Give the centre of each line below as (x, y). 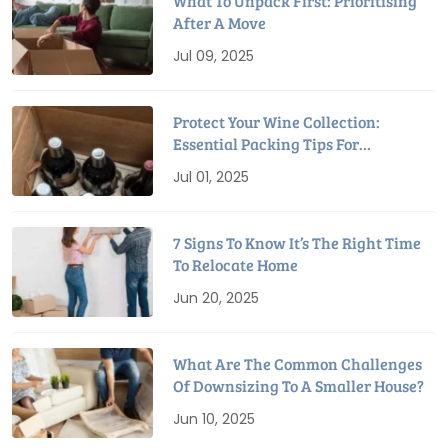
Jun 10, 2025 (214, 419)
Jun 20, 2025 (216, 298)
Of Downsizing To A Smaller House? (299, 386)
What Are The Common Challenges (298, 364)
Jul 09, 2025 (214, 56)
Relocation (212, 166)
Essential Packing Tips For (266, 144)
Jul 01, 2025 (211, 177)
